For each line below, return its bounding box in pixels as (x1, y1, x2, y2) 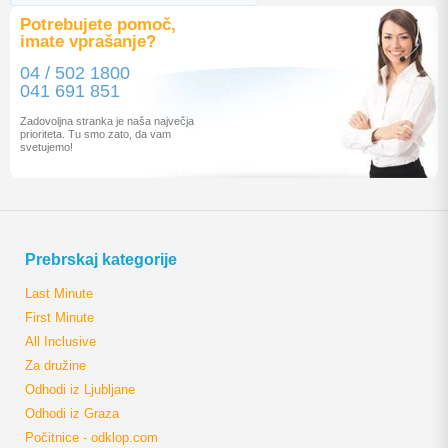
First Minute (25, 310, 94, 325)
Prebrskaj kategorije (25, 251, 177, 268)
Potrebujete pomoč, (20, 15, 176, 34)
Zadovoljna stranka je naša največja (20, 115, 194, 127)
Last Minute (25, 286, 93, 301)
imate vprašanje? (20, 32, 156, 51)
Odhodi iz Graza (25, 406, 119, 421)
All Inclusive (25, 334, 96, 349)
